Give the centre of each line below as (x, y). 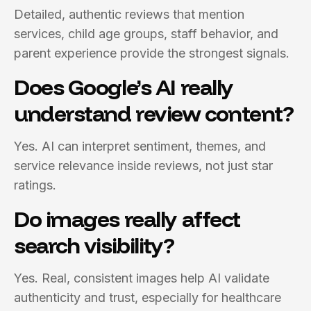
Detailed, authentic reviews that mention (129, 14)
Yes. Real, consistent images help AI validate (142, 278)
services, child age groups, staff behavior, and (146, 34)
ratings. (35, 185)
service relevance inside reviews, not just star (143, 166)
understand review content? (154, 113)
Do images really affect (127, 219)
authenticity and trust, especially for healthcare (148, 297)
